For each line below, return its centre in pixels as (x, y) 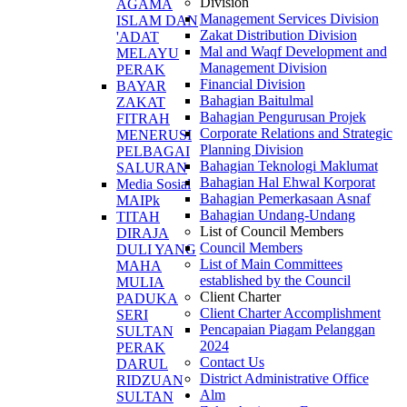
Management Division (263, 68)
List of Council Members (271, 232)
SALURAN (152, 167)
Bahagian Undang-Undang (277, 215)
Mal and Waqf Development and (293, 52)
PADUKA (147, 298)
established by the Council (275, 281)
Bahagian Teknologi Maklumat (288, 166)
